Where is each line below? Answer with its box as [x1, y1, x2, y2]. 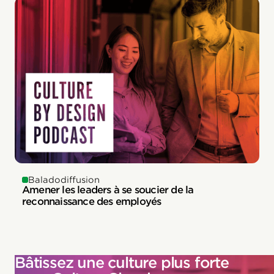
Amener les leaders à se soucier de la [22, 183, 194, 196]
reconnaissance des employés [22, 195, 161, 207]
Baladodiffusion [28, 174, 100, 185]
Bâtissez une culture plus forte [15, 253, 229, 272]
